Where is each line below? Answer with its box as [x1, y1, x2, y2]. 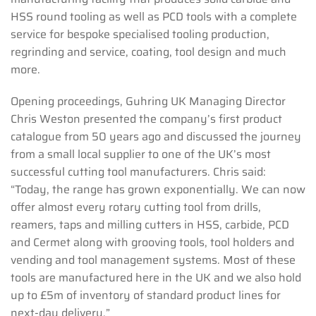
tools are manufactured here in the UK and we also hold [11, 269, 301, 287]
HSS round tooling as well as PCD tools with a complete [11, 8, 297, 26]
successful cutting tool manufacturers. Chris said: [11, 163, 266, 181]
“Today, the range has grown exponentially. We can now [11, 181, 305, 199]
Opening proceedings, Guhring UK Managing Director [11, 92, 286, 111]
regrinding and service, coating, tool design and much [11, 43, 286, 61]
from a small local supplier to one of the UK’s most [11, 145, 271, 164]
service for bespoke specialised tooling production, [11, 25, 269, 44]
